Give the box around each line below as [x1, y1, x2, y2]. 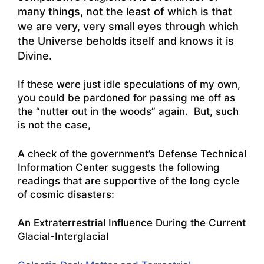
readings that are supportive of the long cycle [18, 174, 239, 187]
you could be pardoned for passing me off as [18, 92, 235, 104]
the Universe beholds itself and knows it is [18, 34, 234, 47]
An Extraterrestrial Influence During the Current [18, 217, 246, 229]
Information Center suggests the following [18, 161, 220, 173]
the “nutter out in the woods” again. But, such [18, 105, 239, 118]
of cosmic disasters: [18, 188, 114, 200]
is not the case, [18, 119, 91, 131]
